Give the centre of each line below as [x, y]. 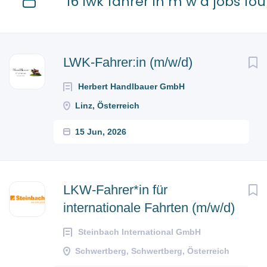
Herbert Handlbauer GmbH [131, 86]
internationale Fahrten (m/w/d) [149, 208]
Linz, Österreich [107, 105]
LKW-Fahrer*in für [115, 190]
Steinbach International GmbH [139, 232]
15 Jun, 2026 [101, 131]
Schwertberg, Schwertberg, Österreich [152, 251]
